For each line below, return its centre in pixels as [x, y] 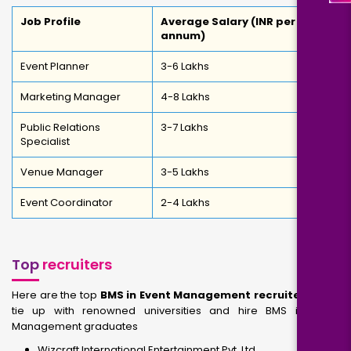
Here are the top [56, 295]
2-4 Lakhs [185, 203]
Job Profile [51, 22]
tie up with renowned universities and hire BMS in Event [175, 311]
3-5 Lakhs [185, 172]
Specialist [45, 141]
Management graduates [75, 326]
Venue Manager [62, 172]
